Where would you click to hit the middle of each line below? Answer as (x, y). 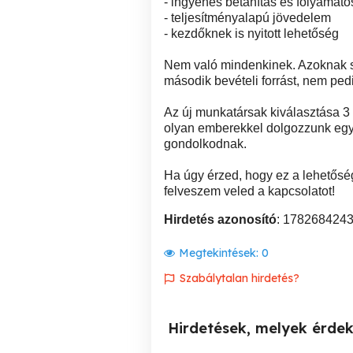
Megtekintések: (220, 253)
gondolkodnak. (205, 144)
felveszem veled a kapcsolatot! (249, 191)
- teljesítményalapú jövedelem (247, 18)
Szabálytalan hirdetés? (240, 278)
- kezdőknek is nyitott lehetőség (251, 33)
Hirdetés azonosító (220, 219)
